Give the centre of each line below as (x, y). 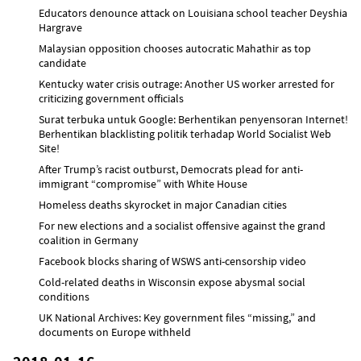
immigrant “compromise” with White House (143, 183)
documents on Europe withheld (115, 332)
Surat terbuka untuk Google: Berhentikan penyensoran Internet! (193, 119)
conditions (64, 296)
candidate (62, 62)
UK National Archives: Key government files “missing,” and (177, 317)
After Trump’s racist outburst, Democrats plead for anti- (171, 169)
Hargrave (60, 27)
